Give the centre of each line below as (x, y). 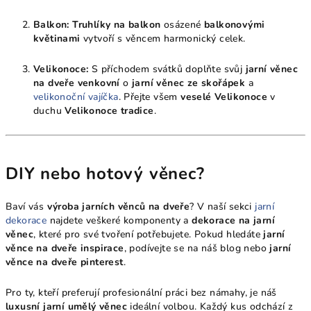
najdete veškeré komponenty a (119, 220)
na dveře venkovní (77, 83)
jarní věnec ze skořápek (189, 83)
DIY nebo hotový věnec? (105, 174)
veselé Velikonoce (224, 97)
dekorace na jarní (234, 220)
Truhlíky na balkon (117, 25)
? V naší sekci (222, 207)
